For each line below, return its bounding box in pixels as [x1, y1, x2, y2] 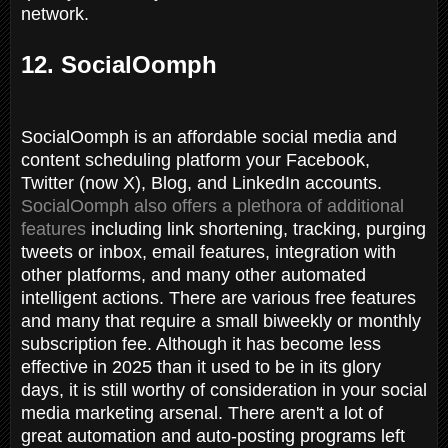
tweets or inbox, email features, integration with [21, 241, 396, 262]
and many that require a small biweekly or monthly [21, 310, 421, 331]
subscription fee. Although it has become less [21, 333, 381, 354]
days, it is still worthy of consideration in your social [21, 379, 427, 400]
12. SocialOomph [21, 50, 217, 78]
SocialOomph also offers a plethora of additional [21, 195, 404, 216]
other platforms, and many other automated [21, 264, 366, 285]
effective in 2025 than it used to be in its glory [21, 356, 381, 377]
